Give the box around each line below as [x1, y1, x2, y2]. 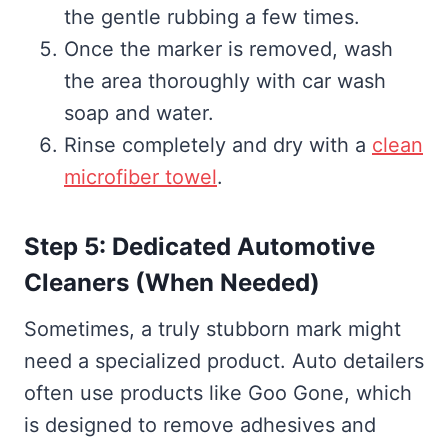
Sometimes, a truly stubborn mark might [24, 317, 401, 342]
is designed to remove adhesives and [24, 413, 376, 438]
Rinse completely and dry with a [64, 133, 372, 158]
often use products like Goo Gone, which [24, 381, 412, 406]
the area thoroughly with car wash [64, 69, 386, 94]
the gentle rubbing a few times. [64, 5, 360, 30]
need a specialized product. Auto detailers [24, 349, 424, 374]
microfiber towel [64, 165, 217, 190]
